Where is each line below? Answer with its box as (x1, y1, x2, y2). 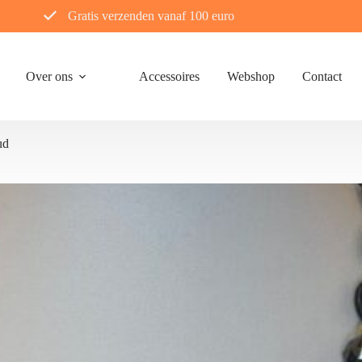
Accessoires (138, 69, 200, 83)
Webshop (226, 69, 275, 83)
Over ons (25, 69, 73, 83)
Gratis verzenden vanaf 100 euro (67, 9, 234, 23)
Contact (301, 69, 342, 83)
